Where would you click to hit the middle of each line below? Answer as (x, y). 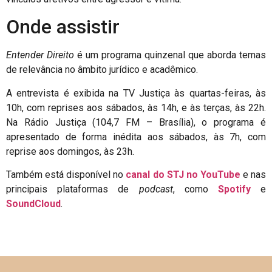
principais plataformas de (73, 189)
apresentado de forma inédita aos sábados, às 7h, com (136, 137)
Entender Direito (40, 55)
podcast (156, 189)
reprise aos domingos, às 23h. (70, 151)
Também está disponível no (66, 174)
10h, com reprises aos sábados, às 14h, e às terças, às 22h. (136, 107)
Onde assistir (63, 27)
